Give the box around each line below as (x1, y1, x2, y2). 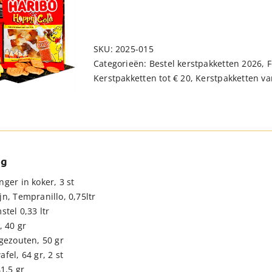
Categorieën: (93, 58, 149, 69)
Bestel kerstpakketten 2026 (149, 58, 262, 69)
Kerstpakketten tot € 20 (93, 72, 191, 84)
